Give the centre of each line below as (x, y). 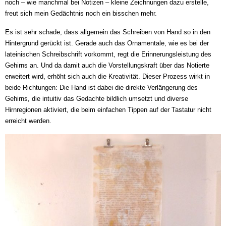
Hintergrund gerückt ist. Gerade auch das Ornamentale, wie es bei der (107, 43)
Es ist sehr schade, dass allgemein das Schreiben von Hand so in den (108, 32)
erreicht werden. (28, 121)
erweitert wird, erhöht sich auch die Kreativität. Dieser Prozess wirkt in (107, 76)
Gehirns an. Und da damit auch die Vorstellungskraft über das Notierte (107, 65)
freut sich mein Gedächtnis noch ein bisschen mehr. (81, 13)
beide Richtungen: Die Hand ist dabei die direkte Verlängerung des (101, 88)
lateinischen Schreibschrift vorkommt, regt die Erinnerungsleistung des (108, 54)
